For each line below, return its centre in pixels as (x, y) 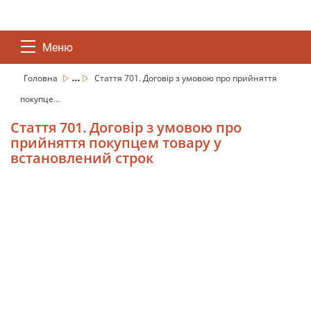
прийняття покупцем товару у (116, 143)
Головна (42, 78)
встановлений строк (82, 158)
